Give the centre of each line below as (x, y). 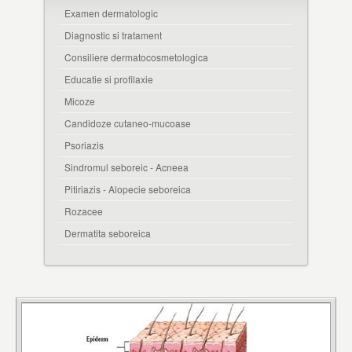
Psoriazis (84, 145)
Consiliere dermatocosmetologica (136, 57)
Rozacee (83, 211)
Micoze (79, 101)
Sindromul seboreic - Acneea (126, 167)
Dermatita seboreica (107, 233)
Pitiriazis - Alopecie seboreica (127, 189)
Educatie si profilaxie (108, 79)
